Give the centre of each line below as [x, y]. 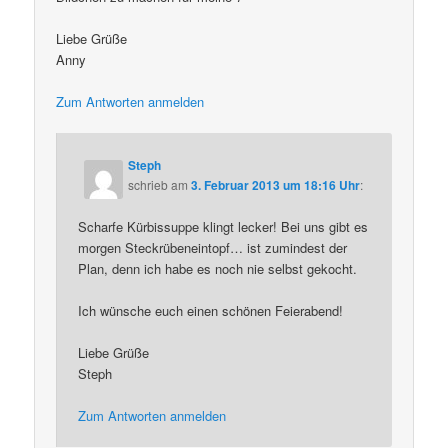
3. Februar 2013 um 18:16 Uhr [276, 184]
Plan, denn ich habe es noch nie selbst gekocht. [218, 268]
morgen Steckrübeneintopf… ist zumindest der [213, 247]
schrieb [148, 184]
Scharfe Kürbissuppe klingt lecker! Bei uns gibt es [223, 226]
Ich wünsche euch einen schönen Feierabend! [211, 310]
